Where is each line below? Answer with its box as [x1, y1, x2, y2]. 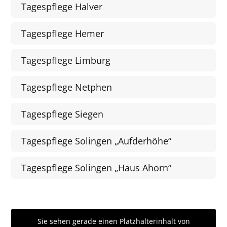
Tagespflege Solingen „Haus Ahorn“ [21, 162, 172, 174]
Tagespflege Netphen [21, 81, 112, 94]
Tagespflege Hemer [21, 27, 104, 40]
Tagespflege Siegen [21, 108, 104, 121]
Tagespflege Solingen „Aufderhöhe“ [21, 135, 172, 147]
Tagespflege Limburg [21, 54, 111, 67]
